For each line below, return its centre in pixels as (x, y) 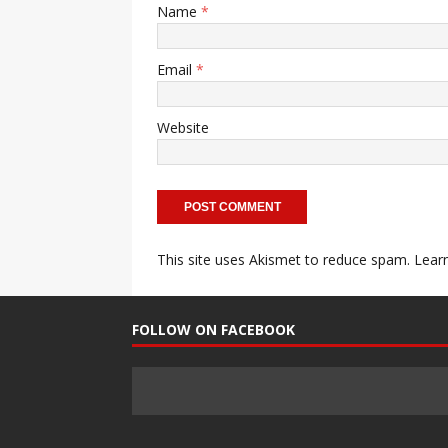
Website (183, 128)
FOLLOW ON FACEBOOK (213, 330)
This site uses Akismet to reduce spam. (285, 260)
